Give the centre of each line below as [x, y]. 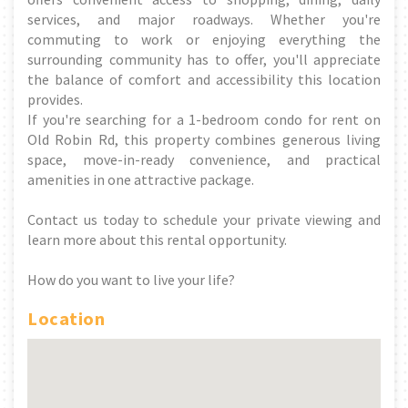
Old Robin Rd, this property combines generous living [204, 139]
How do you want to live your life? [131, 279]
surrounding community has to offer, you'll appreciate [204, 59]
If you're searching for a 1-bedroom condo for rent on [204, 119]
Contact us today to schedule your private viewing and [204, 219]
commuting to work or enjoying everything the [204, 39]
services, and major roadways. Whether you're [204, 19]
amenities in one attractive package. [141, 179]
